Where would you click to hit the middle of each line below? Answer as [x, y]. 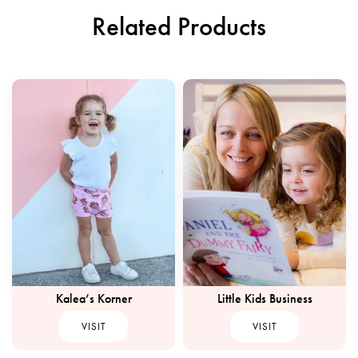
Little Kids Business [265, 298]
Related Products [179, 27]
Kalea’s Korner [93, 298]
